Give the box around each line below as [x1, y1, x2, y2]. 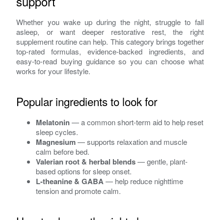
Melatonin [36, 117, 70, 128]
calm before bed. [36, 146, 90, 157]
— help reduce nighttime [104, 176, 184, 187]
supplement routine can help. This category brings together [16, 36, 204, 47]
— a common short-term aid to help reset [70, 117, 204, 128]
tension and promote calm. [36, 186, 121, 196]
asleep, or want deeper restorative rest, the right [16, 26, 204, 37]
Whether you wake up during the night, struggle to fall [16, 16, 204, 27]
